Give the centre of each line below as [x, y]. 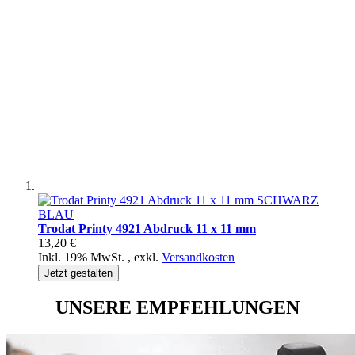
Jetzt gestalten [78, 273]
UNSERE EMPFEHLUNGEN [177, 307]
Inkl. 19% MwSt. [83, 257]
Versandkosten [198, 257]
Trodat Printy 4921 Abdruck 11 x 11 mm [147, 228]
